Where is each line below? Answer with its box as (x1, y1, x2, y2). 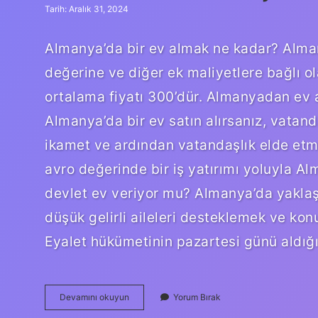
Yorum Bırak (173, 291, 221, 302)
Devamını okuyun (60, 291, 129, 302)
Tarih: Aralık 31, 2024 (45, 4, 128, 14)
